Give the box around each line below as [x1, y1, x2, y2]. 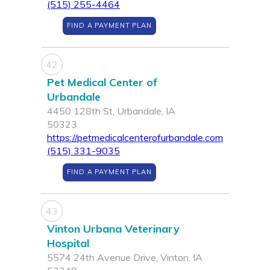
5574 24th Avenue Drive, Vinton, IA [47, 251, 202, 264]
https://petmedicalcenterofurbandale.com [47, 131, 223, 144]
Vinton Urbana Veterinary [47, 222, 180, 236]
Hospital [47, 236, 89, 251]
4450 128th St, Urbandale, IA [47, 105, 175, 118]
